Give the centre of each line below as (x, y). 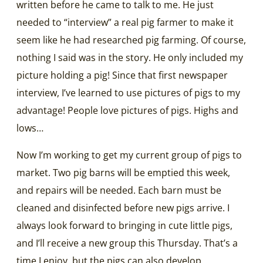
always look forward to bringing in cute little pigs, (124, 225)
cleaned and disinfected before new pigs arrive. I (123, 208)
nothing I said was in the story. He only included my (130, 57)
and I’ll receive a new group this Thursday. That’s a (127, 243)
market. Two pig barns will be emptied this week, (123, 172)
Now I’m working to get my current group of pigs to (129, 155)
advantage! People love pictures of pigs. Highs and (127, 110)
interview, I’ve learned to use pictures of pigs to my (128, 92)
